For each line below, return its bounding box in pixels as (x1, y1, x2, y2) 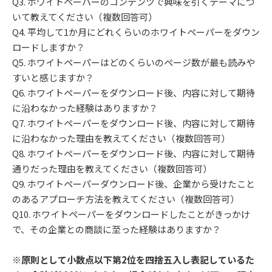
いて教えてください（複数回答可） (12, 10, 157, 24)
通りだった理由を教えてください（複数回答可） (12, 162, 212, 175)
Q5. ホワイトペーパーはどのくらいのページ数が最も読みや (12, 56, 255, 69)
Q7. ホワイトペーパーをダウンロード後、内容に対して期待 (12, 117, 255, 130)
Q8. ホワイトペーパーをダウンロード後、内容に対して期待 (12, 147, 255, 160)
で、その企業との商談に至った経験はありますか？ (12, 223, 221, 236)
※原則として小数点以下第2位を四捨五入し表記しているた (12, 253, 254, 267)
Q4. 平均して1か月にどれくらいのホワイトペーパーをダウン (12, 25, 260, 39)
